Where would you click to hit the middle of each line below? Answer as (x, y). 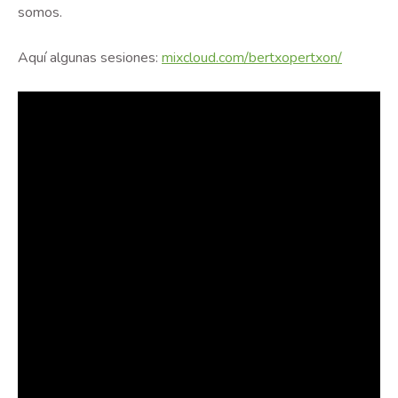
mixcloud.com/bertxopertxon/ (252, 58)
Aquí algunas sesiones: (90, 58)
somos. (40, 12)
